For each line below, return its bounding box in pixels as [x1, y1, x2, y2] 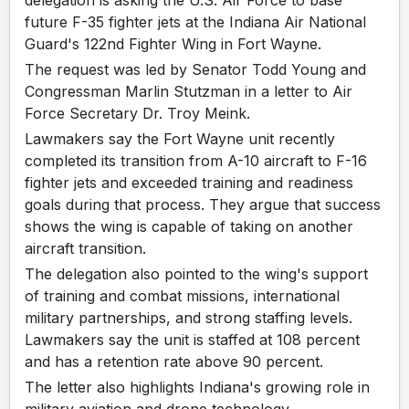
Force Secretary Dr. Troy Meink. [25, 103, 250, 122]
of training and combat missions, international [25, 286, 340, 305]
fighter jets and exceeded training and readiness [25, 173, 353, 192]
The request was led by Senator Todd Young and [25, 59, 366, 79]
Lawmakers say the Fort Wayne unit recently [25, 129, 335, 148]
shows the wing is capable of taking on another [25, 216, 353, 236]
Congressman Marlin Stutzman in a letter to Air [25, 81, 352, 100]
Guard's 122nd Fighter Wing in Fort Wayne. [25, 34, 321, 53]
